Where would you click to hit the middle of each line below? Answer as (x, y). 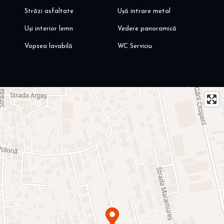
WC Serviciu (135, 46)
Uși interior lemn (48, 28)
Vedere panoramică (147, 28)
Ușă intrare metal (144, 11)
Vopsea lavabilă (48, 46)
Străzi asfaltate (49, 11)
